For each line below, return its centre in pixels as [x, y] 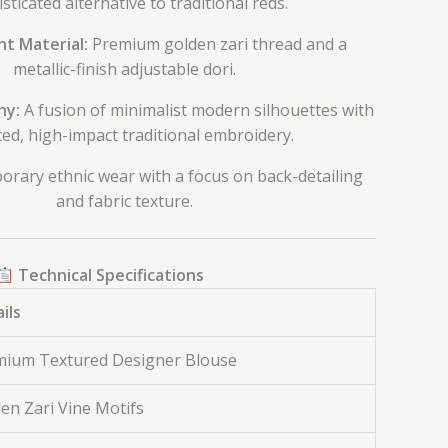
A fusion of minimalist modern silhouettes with [197, 110]
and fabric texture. [124, 201]
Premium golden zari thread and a [217, 44]
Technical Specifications [109, 275]
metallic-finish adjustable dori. [124, 69]
